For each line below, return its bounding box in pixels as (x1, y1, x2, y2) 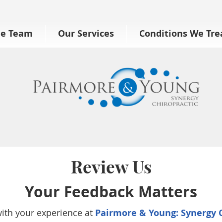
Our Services (58, 27, 114, 40)
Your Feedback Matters (25, 181, 197, 202)
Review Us (70, 156, 152, 178)
